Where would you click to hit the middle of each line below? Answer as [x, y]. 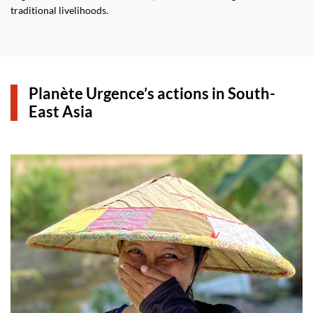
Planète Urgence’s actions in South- [152, 93]
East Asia [61, 111]
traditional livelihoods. [59, 10]
